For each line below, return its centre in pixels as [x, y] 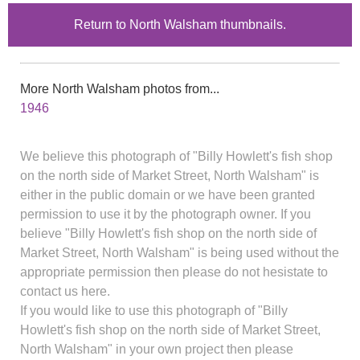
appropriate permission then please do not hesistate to [174, 272]
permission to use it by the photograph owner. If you [166, 214]
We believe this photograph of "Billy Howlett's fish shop [176, 156]
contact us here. [65, 291]
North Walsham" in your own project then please [157, 349]
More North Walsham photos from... [120, 88]
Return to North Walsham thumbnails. [180, 24]
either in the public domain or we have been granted [168, 194]
